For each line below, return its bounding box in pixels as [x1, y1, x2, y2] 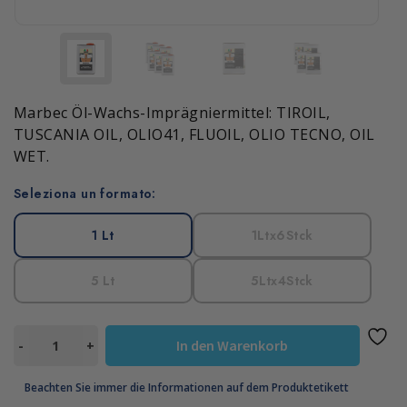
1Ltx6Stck [251, 226, 313, 244]
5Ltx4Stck [251, 272, 313, 290]
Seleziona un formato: [14, 184, 156, 203]
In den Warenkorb [176, 336, 289, 354]
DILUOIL [27, 326, 80, 344]
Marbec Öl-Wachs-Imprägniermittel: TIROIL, [14, 103, 331, 123]
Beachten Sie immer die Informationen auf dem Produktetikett [25, 380, 349, 395]
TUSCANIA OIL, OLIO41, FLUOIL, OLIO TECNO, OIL [14, 124, 375, 144]
